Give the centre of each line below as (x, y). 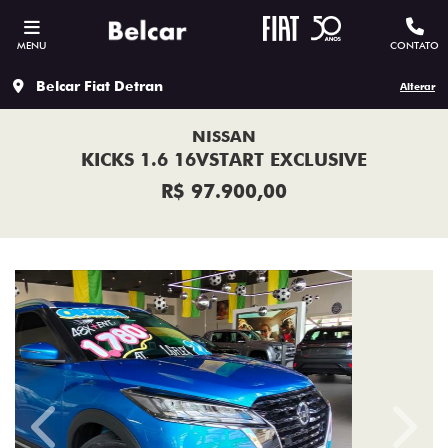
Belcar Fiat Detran (99, 86)
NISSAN (224, 136)
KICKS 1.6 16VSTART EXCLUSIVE (224, 159)
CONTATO (414, 45)
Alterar (417, 86)
